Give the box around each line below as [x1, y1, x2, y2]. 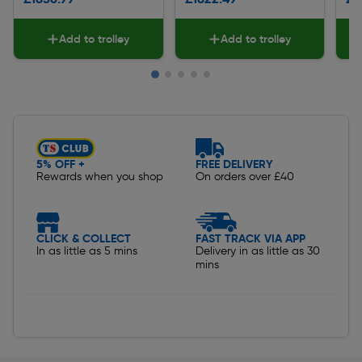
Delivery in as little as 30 [196, 244, 320, 258]
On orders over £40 [196, 170, 294, 183]
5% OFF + [36, 157, 85, 171]
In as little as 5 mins [36, 244, 137, 258]
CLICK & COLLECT [36, 231, 131, 246]
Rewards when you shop [36, 170, 163, 183]
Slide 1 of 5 [12, 89, 83, 107]
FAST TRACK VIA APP [196, 231, 305, 246]
